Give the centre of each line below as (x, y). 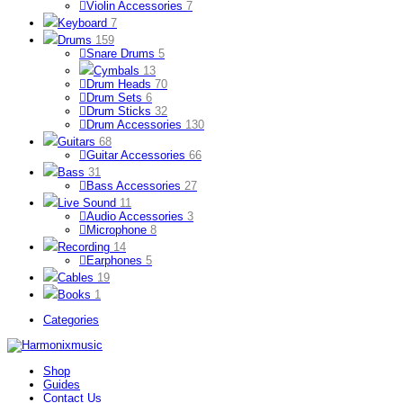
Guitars (78, 142)
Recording (85, 247)
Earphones (116, 261)
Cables (77, 278)
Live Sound (89, 203)
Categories (71, 320)
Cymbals (118, 71)
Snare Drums (122, 54)
